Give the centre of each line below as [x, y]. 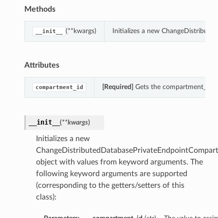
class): [46, 197]
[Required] [118, 87]
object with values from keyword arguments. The [119, 162]
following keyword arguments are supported [111, 174]
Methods [40, 9]
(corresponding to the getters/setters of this [110, 186]
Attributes [42, 65]
